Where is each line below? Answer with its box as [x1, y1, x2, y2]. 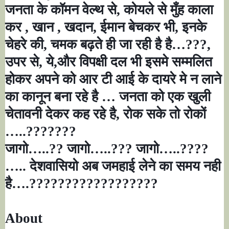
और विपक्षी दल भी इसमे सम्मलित [57, 54, 212, 70]
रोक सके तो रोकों [123, 106, 206, 122]
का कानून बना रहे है [5, 89, 102, 105]
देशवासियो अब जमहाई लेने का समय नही [30, 158, 221, 174]
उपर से [5, 54, 39, 70]
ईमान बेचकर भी [100, 19, 175, 35]
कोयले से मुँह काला [124, 2, 213, 18]
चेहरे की [5, 37, 43, 53]
